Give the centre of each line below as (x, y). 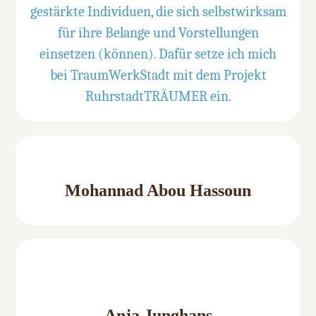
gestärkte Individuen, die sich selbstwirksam (158, 12)
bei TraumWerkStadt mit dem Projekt (158, 75)
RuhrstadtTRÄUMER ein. (158, 97)
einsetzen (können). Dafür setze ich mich (158, 54)
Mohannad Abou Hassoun (158, 191)
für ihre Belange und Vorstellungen (158, 33)
